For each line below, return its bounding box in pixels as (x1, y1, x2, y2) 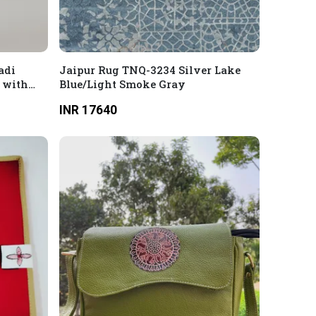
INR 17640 (59, 102, 117, 117)
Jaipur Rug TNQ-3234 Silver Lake (59, 63, 241, 77)
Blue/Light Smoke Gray (59, 77, 186, 91)
